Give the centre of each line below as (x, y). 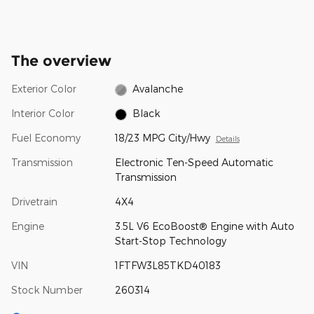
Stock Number (47, 290)
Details (227, 139)
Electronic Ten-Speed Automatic (194, 163)
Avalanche (158, 89)
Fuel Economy (46, 138)
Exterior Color (44, 89)
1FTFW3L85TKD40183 (168, 266)
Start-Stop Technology (170, 241)
